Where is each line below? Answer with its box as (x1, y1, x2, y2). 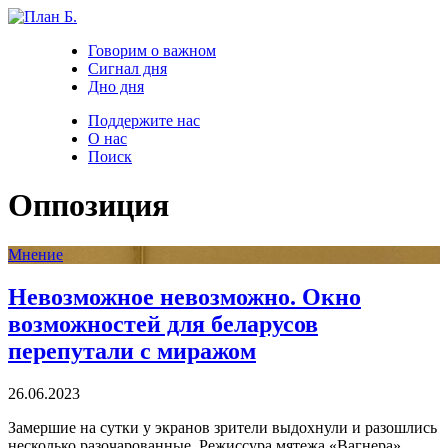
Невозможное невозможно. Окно (8, 283, 361, 310)
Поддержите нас (88, 112, 200, 129)
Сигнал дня (88, 60, 167, 77)
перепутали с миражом (8, 337, 256, 364)
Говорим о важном (88, 42, 216, 59)
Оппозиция (8, 187, 169, 224)
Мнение (8, 245, 63, 263)
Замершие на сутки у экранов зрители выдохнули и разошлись (8, 418, 437, 436)
